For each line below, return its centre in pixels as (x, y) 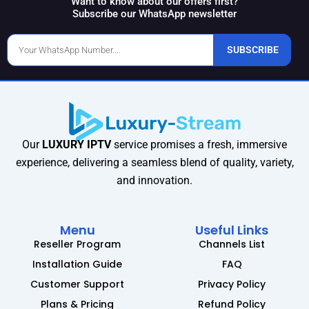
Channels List (232, 245)
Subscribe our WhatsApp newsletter (154, 13)
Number (21, 53)
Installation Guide (77, 265)
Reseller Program (77, 245)
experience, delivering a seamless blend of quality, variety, (154, 163)
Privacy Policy (232, 285)
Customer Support (77, 285)
